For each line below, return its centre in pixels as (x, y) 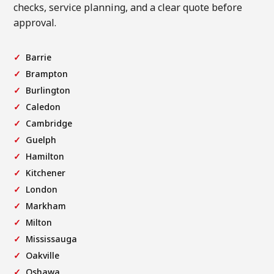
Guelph (41, 139)
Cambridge (49, 123)
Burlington (48, 90)
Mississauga (52, 239)
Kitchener (46, 172)
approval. (35, 22)
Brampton (47, 73)
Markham (46, 206)
